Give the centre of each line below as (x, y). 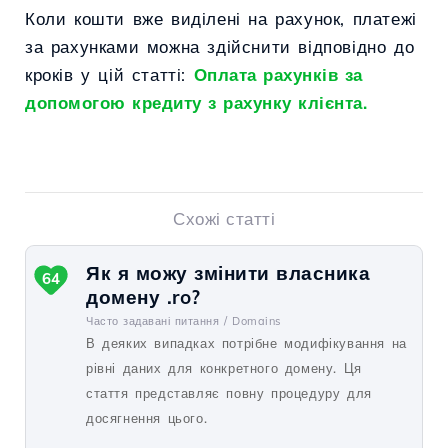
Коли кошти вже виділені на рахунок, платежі (221, 18)
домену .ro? (143, 297)
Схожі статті (224, 218)
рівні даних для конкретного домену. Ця (224, 368)
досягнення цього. (147, 418)
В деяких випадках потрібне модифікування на (246, 343)
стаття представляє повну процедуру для (229, 393)
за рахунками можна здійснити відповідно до (220, 46)
